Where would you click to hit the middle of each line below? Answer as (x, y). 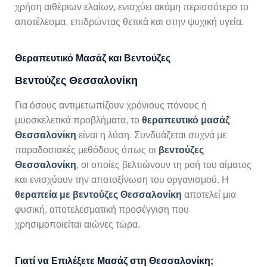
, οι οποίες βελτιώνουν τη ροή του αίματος (164, 164)
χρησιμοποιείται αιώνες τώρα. (77, 224)
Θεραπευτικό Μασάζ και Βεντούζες (93, 58)
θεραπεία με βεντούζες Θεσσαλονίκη (98, 194)
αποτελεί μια (209, 194)
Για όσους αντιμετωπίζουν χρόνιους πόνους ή (111, 105)
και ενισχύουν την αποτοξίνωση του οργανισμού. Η (122, 179)
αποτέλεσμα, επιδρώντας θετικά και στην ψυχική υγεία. (129, 21)
